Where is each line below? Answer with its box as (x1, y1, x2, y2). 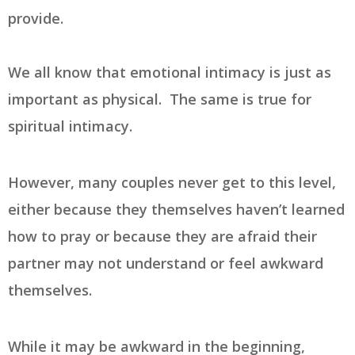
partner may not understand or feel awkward (8, 254, 323, 273)
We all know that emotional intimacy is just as (8, 63, 331, 82)
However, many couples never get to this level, (8, 173, 336, 193)
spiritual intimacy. (8, 116, 136, 136)
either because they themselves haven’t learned (8, 200, 345, 219)
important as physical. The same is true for (8, 90, 311, 109)
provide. (8, 9, 71, 29)
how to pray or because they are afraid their (8, 227, 317, 246)
